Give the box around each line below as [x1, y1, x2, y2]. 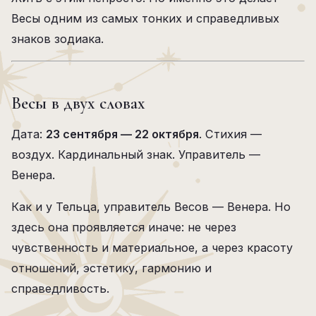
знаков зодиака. [11, 32, 104, 46]
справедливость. [11, 281, 109, 296]
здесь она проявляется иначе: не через [11, 220, 236, 234]
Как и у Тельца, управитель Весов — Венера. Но [11, 200, 291, 214]
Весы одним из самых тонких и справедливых [11, 11, 279, 25]
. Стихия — [199, 127, 262, 141]
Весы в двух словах [11, 93, 146, 114]
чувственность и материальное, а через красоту [11, 241, 293, 255]
